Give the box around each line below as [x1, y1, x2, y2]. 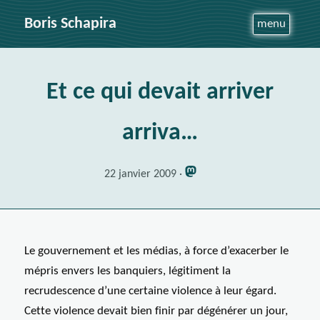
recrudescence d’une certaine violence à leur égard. [24, 285, 276, 298]
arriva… [122, 121, 198, 145]
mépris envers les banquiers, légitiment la [24, 265, 231, 278]
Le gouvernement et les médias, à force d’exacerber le [24, 245, 289, 258]
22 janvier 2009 [104, 169, 176, 181]
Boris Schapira [24, 16, 116, 31]
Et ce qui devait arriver [46, 80, 274, 104]
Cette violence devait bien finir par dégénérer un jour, [24, 305, 288, 318]
